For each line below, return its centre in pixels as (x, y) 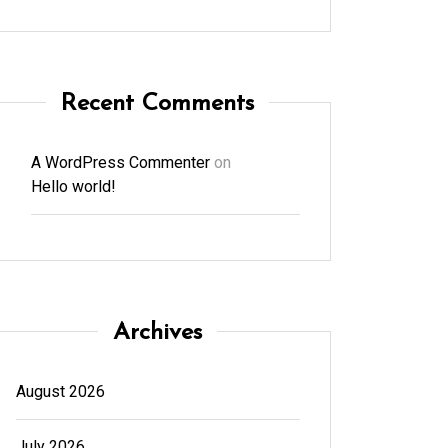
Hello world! (73, 186)
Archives (158, 332)
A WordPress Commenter (120, 162)
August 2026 (60, 391)
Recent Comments (158, 103)
